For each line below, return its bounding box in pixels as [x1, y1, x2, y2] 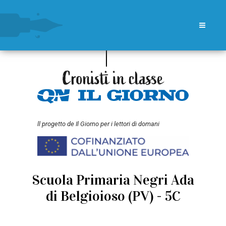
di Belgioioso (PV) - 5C [45, 188, 181, 205]
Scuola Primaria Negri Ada [32, 172, 194, 189]
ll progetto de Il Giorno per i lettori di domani [37, 120, 159, 128]
